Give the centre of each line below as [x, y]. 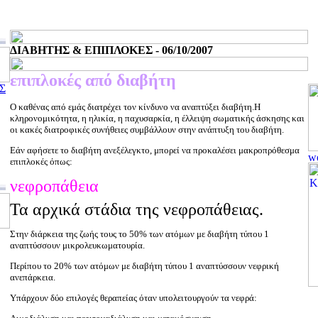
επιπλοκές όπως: [41, 161]
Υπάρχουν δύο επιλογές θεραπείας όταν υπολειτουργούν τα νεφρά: [133, 298]
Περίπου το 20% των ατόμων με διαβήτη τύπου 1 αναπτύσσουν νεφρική [144, 266]
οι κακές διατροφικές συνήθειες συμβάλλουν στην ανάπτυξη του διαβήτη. [147, 130]
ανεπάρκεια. [33, 277]
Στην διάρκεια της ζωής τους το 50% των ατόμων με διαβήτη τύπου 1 [139, 234]
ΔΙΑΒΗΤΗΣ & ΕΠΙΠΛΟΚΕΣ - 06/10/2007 [111, 50]
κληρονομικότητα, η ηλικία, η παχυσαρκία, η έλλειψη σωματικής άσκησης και [157, 118]
